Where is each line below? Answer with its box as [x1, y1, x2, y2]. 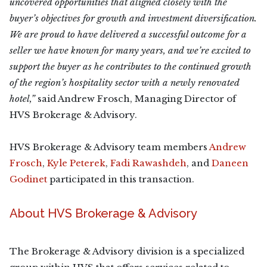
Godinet [10, 173, 47, 185]
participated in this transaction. [47, 173, 194, 185]
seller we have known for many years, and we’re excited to [10, 45, 251, 56]
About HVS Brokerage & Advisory [10, 206, 197, 221]
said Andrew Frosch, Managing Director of [38, 93, 236, 104]
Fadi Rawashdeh [110, 157, 187, 169]
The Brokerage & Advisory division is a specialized [10, 246, 244, 257]
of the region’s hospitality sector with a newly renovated [10, 77, 240, 88]
